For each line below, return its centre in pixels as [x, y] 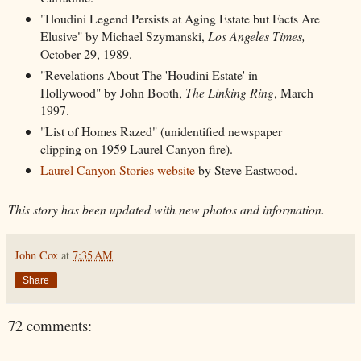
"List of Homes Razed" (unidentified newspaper [161, 131]
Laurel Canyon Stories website [117, 170]
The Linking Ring [229, 93]
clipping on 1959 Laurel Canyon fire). [136, 149]
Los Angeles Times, [256, 36]
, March [293, 93]
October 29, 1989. [86, 54]
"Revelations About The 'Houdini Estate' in [149, 75]
